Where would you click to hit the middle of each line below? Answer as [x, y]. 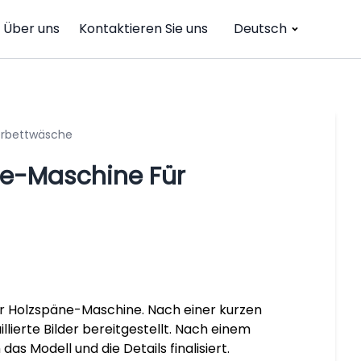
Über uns [31, 29]
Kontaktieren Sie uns [143, 29]
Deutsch [260, 29]
